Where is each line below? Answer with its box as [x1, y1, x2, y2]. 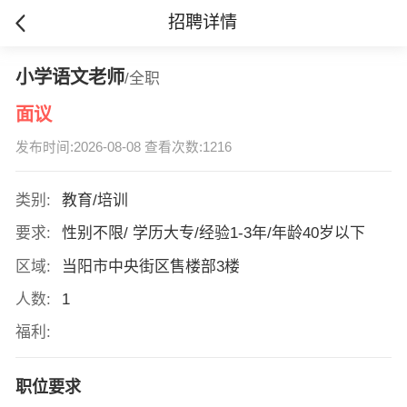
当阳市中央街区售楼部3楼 [61, 257, 240, 275]
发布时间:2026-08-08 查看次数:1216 [15, 140, 232, 155]
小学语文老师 [15, 66, 124, 87]
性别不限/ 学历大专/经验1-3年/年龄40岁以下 [61, 224, 365, 243]
